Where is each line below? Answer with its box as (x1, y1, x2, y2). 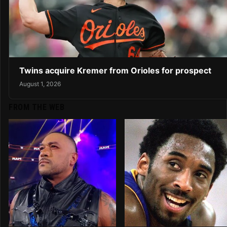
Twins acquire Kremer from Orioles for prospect (19, 65, 211, 75)
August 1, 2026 (19, 80, 61, 88)
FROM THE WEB (9, 102, 64, 112)
